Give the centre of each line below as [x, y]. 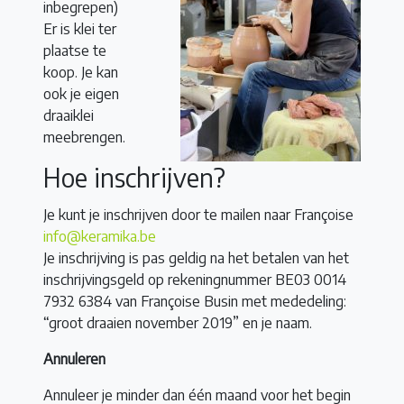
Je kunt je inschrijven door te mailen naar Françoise [198, 215]
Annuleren [74, 359]
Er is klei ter [80, 29]
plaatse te [75, 51]
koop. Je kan [81, 73]
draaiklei [69, 116]
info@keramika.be [100, 237]
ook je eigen [81, 94]
